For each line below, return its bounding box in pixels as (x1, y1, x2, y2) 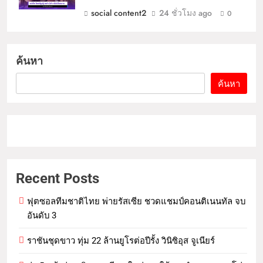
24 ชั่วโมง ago (159, 7, 212, 19)
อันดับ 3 (27, 210, 56, 221)
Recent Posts (16, 170, 99, 187)
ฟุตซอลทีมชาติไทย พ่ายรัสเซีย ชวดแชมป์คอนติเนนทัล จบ (27, 196, 245, 207)
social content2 (91, 7, 146, 19)
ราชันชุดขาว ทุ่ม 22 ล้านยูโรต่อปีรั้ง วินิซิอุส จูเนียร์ (27, 235, 215, 246)
